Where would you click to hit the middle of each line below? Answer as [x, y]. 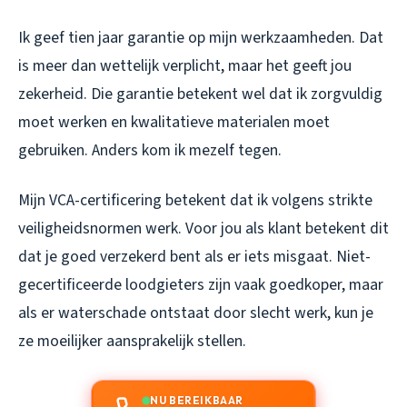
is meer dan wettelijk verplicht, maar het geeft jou [185, 66]
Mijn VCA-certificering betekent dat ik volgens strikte [195, 201]
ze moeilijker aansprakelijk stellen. [132, 342]
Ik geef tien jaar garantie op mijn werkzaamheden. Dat [201, 38]
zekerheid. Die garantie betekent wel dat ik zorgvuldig [200, 94]
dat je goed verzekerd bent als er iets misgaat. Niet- [194, 257]
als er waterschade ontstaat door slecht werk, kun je [196, 313]
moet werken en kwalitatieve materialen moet [174, 123]
